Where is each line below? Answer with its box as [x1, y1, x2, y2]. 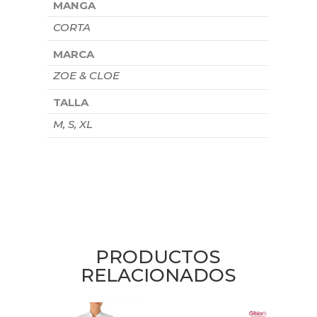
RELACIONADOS [80, 263, 236, 287]
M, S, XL [52, 117, 93, 131]
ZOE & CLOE [52, 69, 120, 83]
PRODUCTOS [96, 245, 221, 268]
